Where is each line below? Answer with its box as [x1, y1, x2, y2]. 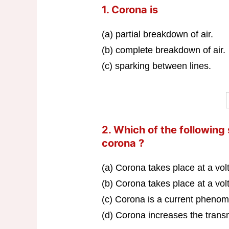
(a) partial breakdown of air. [101, 29, 213, 40]
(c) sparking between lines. [101, 61, 211, 72]
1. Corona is [101, 4, 158, 16]
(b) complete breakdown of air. [101, 45, 225, 56]
